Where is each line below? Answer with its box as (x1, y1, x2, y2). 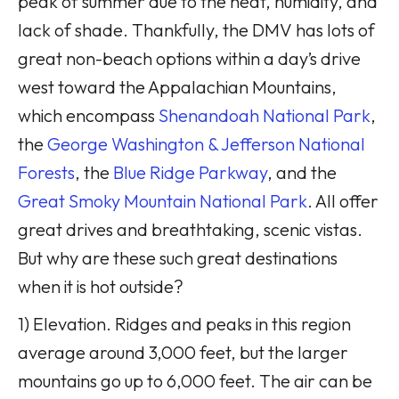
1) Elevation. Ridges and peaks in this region (18, 312, 351, 335)
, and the (267, 160, 337, 183)
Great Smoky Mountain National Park (18, 189, 307, 212)
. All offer (307, 189, 379, 212)
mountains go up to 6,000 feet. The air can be (18, 369, 372, 392)
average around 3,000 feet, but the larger (18, 340, 348, 363)
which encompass (18, 103, 159, 126)
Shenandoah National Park (159, 103, 370, 126)
